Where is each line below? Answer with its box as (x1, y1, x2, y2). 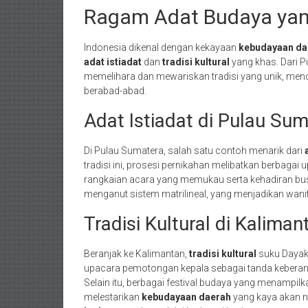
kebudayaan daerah (142, 291, 231, 302)
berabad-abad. (84, 85, 146, 96)
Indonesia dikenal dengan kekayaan (84, 42, 239, 53)
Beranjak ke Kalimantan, (84, 248, 189, 259)
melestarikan (84, 291, 142, 302)
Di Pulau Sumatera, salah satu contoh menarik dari (84, 145, 305, 156)
